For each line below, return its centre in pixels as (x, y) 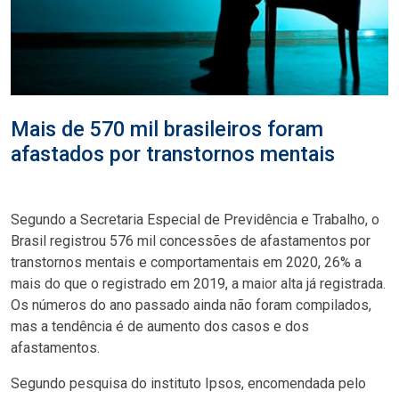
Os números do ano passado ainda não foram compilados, (191, 305)
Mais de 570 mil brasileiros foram (167, 130)
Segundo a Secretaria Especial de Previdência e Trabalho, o (195, 220)
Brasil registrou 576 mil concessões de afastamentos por (191, 241)
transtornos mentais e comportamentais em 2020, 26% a (186, 263)
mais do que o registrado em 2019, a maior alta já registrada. (198, 284)
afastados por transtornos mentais (173, 155)
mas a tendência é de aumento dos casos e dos (160, 327)
